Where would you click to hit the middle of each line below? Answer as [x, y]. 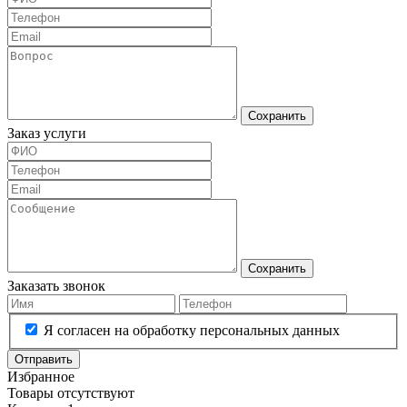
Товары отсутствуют [71, 393]
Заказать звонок [56, 286]
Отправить [44, 359]
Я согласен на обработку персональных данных [192, 330]
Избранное [41, 377]
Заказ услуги [47, 134]
